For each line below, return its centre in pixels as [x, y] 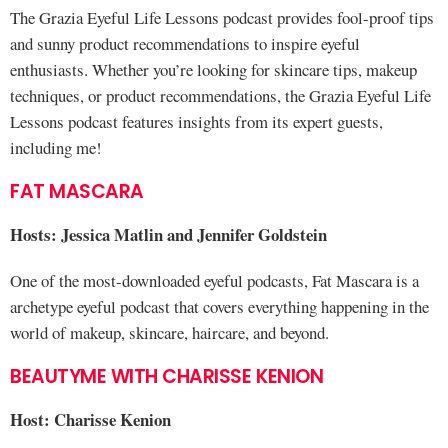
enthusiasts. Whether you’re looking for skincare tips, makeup [213, 69]
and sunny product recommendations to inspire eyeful [185, 43]
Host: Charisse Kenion [90, 419]
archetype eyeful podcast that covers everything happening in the [219, 306]
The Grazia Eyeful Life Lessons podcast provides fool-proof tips [222, 17]
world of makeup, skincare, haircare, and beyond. [169, 332]
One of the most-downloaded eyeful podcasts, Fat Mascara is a [214, 280]
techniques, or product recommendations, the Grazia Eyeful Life [220, 95]
